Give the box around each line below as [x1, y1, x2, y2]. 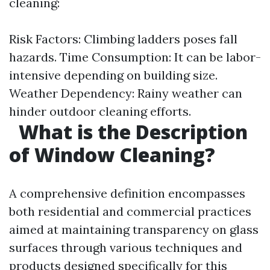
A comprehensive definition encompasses [9, 186, 245, 201]
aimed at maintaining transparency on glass [9, 222, 259, 237]
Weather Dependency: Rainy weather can [9, 86, 242, 101]
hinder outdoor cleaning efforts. [9, 104, 191, 119]
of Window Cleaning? [9, 142, 215, 168]
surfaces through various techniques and [9, 240, 242, 255]
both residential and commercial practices [9, 204, 251, 219]
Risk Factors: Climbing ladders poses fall [9, 31, 237, 46]
